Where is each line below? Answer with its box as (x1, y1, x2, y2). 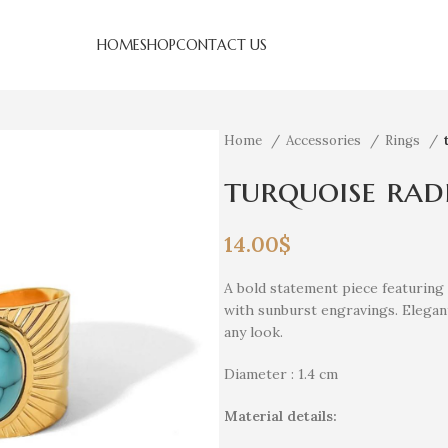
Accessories (286, 132, 365, 149)
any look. (224, 323, 283, 341)
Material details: (224, 407, 337, 425)
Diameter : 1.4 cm (224, 365, 338, 383)
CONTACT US (176, 36, 268, 54)
